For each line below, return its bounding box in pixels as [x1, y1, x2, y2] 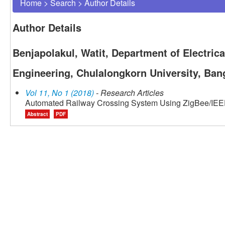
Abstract [27, 110, 48, 118]
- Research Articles [94, 87, 164, 99]
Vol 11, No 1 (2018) [25, 87, 94, 99]
